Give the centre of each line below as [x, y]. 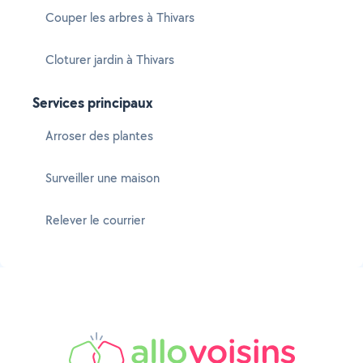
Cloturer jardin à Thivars [110, 60]
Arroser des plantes [99, 136]
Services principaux [93, 102]
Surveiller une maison [102, 178]
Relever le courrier [95, 220]
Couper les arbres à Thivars [120, 17]
